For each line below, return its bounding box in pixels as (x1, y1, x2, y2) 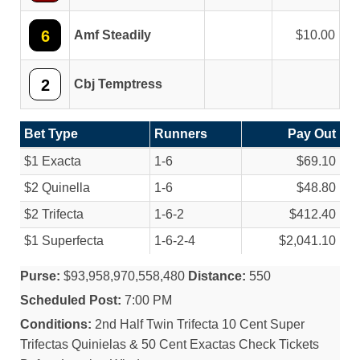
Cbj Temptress (74, 77, 162, 91)
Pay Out (288, 127, 336, 141)
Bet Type (24, 127, 78, 141)
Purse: (20, 269, 60, 283)
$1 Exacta (24, 154, 81, 168)
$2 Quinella (24, 181, 90, 194)
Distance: (188, 269, 246, 283)
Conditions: (20, 317, 92, 331)
